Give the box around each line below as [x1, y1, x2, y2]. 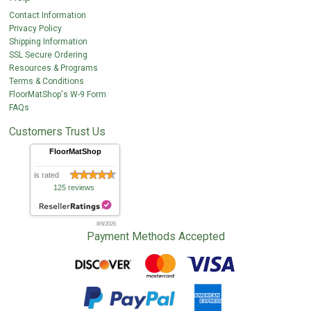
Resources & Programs [9, 63, 99, 74]
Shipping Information [9, 37, 88, 47]
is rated [34, 171, 60, 180]
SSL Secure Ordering [9, 50, 88, 60]
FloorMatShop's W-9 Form [9, 90, 107, 100]
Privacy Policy [9, 24, 62, 34]
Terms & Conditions [9, 76, 85, 87]
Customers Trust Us [9, 125, 106, 139]
